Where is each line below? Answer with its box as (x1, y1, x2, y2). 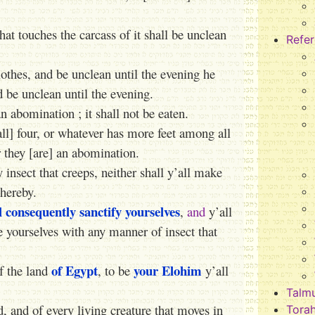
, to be (98, 262, 134, 279)
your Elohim (134, 261, 202, 280)
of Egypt (51, 261, 98, 280)
